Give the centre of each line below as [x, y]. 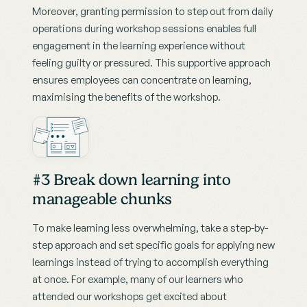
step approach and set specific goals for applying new [153, 245]
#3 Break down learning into [132, 179]
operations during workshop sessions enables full [144, 29]
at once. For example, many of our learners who [138, 279]
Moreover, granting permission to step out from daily [152, 12]
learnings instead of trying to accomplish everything [150, 262]
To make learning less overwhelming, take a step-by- [150, 228]
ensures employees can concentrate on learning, [142, 80]
